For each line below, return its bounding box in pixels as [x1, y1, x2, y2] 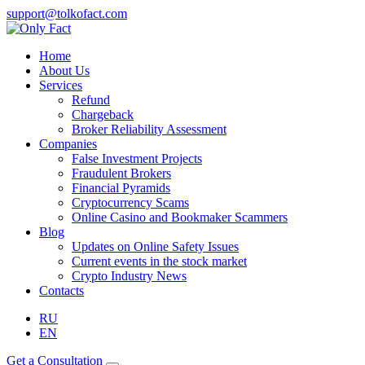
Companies [39, 137, 97, 151]
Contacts [39, 284, 84, 297]
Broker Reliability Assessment [72, 122, 226, 136]
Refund [72, 93, 110, 107]
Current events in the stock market [72, 254, 247, 268]
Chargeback [72, 108, 134, 121]
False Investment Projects [72, 152, 202, 165]
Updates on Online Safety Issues [72, 240, 239, 253]
